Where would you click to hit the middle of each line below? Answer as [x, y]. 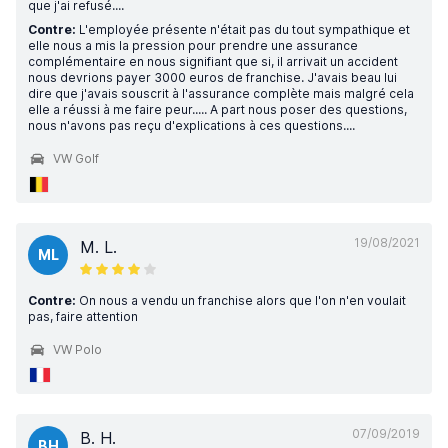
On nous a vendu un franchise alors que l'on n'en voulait [241, 300]
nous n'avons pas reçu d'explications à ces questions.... [191, 125]
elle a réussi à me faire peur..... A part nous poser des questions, [217, 109]
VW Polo [77, 349]
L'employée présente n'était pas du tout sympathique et [243, 29]
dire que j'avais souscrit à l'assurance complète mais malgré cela [221, 93]
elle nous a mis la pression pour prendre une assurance [193, 45]
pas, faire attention [83, 316]
